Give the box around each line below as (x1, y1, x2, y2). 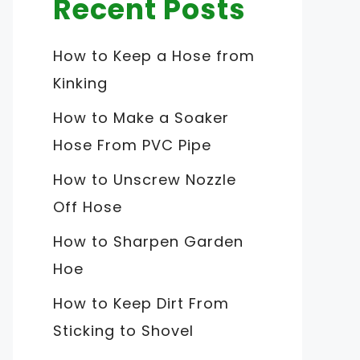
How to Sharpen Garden (53, 231, 243, 252)
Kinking (53, 72, 108, 93)
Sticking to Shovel (53, 320, 194, 341)
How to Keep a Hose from (53, 45, 255, 66)
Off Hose (53, 196, 122, 217)
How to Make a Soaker (53, 107, 229, 128)
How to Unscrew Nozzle (53, 169, 236, 190)
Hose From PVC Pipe (53, 134, 211, 155)
